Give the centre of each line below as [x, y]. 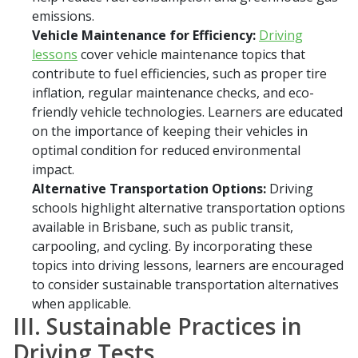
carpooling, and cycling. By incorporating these [172, 247]
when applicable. [82, 304]
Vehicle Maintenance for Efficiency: [144, 36]
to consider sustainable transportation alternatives [185, 285]
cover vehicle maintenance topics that [191, 55]
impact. [53, 170]
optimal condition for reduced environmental [166, 151]
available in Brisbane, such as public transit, [163, 227]
